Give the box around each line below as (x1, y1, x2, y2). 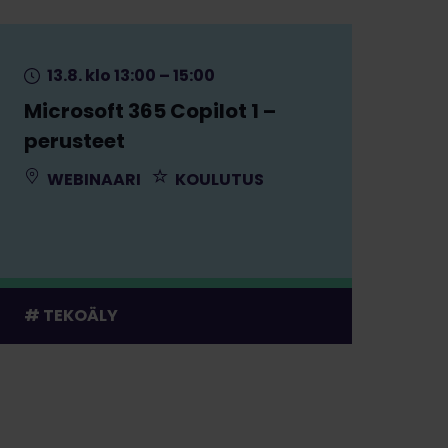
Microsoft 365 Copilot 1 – (23, 96, 276, 125)
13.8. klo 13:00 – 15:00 (43, 63, 215, 87)
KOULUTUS (171, 167, 264, 191)
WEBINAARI (43, 167, 141, 191)
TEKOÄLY (42, 303, 118, 327)
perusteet (23, 126, 125, 155)
